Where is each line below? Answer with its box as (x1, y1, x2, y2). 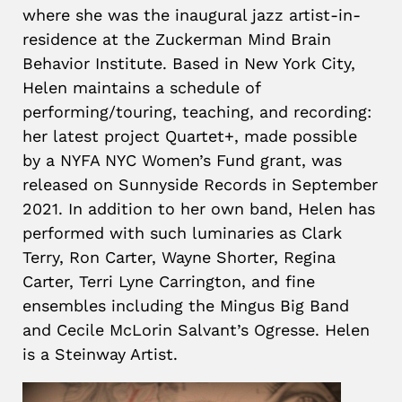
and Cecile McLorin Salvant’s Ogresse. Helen (22, 320, 370, 339)
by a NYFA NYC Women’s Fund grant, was (22, 151, 342, 170)
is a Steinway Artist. (22, 345, 178, 363)
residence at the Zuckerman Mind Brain (22, 30, 331, 48)
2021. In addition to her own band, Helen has (22, 199, 375, 218)
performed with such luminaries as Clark (22, 223, 342, 242)
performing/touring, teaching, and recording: (22, 102, 371, 121)
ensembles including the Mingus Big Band (22, 296, 349, 315)
